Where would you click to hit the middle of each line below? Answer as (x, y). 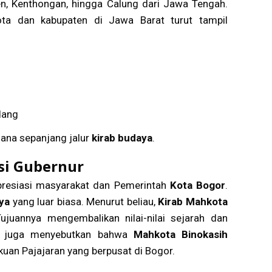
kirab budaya (122, 138)
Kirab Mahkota (193, 201)
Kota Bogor (197, 185)
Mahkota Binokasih (180, 234)
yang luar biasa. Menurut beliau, (84, 201)
